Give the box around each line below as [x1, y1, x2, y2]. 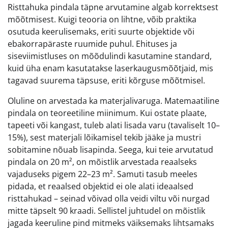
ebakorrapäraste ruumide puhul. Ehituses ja [8, 38, 177, 50]
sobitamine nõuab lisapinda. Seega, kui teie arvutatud [8, 144, 213, 156]
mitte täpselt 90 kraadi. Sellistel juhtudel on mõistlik [8, 205, 205, 217]
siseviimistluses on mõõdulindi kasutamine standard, [8, 50, 212, 62]
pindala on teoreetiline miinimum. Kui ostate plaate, [8, 107, 207, 119]
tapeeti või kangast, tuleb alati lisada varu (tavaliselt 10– [8, 120, 220, 131]
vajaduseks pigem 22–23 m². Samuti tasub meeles [8, 168, 197, 180]
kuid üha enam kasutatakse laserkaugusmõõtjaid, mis [8, 63, 213, 74]
